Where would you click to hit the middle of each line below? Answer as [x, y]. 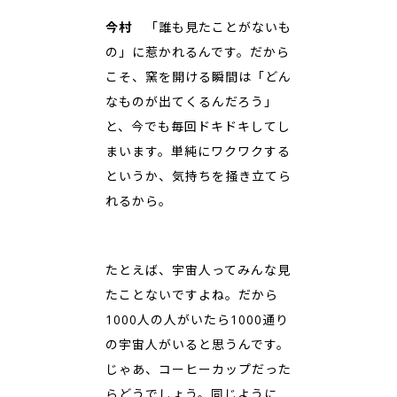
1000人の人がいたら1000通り [197, 320]
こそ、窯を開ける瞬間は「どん [198, 77]
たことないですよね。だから [192, 295]
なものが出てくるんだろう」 [191, 102]
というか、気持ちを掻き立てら [198, 176]
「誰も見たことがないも [218, 27]
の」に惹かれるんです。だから [198, 52]
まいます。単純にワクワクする [198, 152]
